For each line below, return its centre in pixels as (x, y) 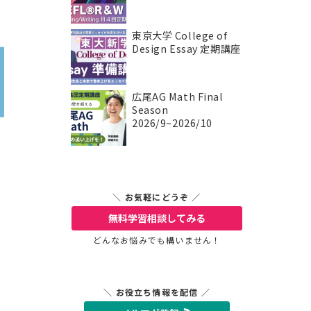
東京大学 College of (180, 35)
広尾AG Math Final (178, 96)
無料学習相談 (137, 218)
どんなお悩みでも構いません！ (157, 240)
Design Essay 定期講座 (186, 49)
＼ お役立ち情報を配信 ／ (157, 292)
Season (150, 110)
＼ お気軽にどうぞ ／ (157, 197)
